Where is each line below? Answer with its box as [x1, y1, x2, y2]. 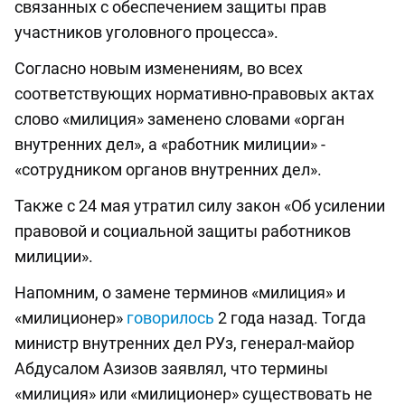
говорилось [127, 308, 214, 328]
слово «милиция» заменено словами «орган [14, 109, 344, 129]
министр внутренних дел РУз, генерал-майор [14, 334, 354, 353]
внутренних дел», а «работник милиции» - [14, 135, 325, 155]
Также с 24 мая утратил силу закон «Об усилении [14, 196, 385, 216]
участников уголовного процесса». [14, 23, 278, 42]
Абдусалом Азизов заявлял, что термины [14, 359, 328, 379]
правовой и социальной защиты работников [14, 221, 351, 241]
